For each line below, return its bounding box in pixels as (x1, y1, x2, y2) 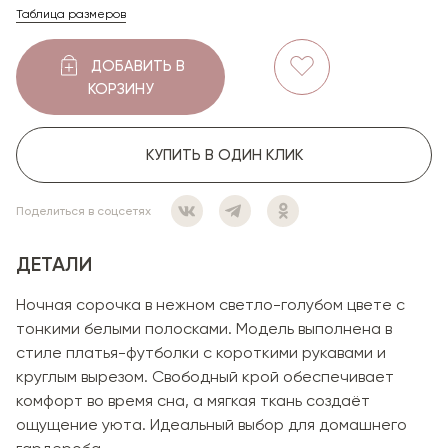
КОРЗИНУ (87, 79, 154, 98)
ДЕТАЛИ (16, 251, 92, 276)
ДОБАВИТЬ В (90, 56, 185, 75)
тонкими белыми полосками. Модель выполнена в (16, 318, 392, 338)
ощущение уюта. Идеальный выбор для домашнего (16, 414, 407, 434)
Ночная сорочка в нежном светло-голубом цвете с (16, 294, 405, 314)
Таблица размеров (16, 6, 126, 21)
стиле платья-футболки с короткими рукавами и (16, 342, 386, 362)
